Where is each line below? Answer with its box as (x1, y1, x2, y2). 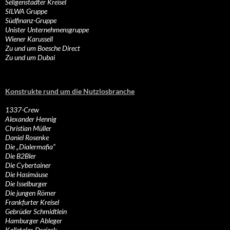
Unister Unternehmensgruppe (5, 25, 89, 34)
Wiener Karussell (5, 34, 53, 44)
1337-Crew (5, 105, 39, 114)
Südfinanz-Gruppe (5, 16, 56, 25)
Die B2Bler (5, 151, 36, 161)
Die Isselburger (5, 179, 47, 188)
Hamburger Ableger (5, 216, 62, 225)
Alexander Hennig (5, 114, 56, 124)
